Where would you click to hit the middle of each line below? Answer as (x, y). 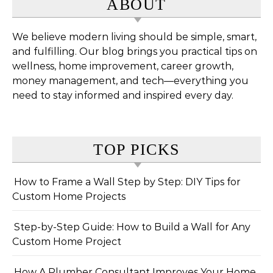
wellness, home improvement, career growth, (123, 66)
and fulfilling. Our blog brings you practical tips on (135, 51)
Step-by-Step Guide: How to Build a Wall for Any (132, 227)
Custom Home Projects (69, 197)
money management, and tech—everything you (130, 81)
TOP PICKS (136, 150)
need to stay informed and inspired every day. (123, 95)
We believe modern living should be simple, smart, (134, 37)
